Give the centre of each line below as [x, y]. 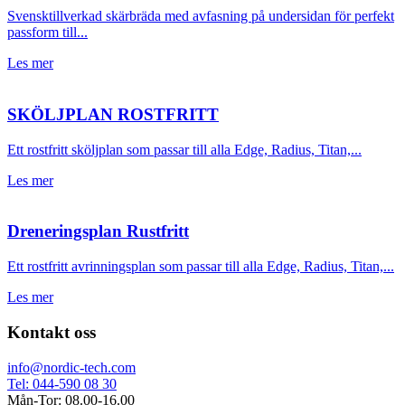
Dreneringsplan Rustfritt [98, 231]
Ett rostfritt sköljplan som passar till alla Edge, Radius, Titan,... [184, 149]
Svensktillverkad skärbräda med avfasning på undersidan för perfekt [201, 16]
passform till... [47, 33]
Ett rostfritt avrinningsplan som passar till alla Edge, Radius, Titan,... [201, 267]
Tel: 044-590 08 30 [62, 383]
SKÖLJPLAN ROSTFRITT [113, 115]
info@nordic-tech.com [71, 367]
